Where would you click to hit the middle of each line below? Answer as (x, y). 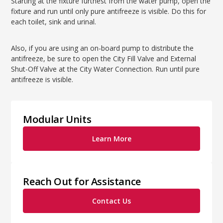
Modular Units (57, 119)
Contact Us (111, 201)
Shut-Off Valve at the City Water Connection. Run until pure (106, 69)
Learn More (111, 139)
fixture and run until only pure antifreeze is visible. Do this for (109, 11)
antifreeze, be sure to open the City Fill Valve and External (104, 58)
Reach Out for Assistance (82, 181)
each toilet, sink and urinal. (54, 22)
